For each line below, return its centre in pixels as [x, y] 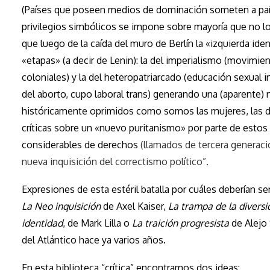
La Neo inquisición [61, 206]
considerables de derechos [81, 144]
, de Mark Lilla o [97, 223]
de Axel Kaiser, [134, 206]
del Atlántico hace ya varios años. [94, 240]
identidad [42, 223]
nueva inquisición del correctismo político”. [115, 161]
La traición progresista [182, 223]
